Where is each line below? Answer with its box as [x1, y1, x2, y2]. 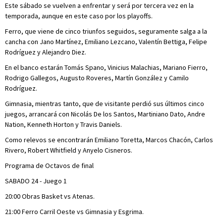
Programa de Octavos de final [5, 161, 94, 170]
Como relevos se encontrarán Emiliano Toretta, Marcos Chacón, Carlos [5, 135, 213, 144]
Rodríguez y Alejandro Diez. [5, 48, 86, 56]
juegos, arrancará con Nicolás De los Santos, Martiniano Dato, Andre [5, 110, 205, 118]
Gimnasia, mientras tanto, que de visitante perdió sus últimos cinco [5, 99, 204, 108]
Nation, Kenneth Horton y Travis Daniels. [5, 120, 122, 129]
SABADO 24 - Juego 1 [5, 176, 67, 185]
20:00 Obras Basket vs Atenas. [5, 192, 95, 201]
